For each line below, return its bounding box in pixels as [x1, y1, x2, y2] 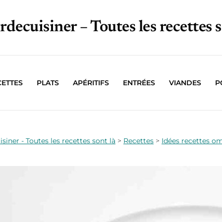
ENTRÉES [122, 78, 155, 87]
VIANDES [168, 78, 201, 87]
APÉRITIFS [72, 78, 109, 87]
